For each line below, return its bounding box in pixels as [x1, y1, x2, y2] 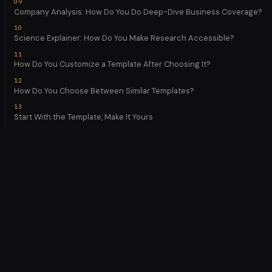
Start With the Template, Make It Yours [13, 111, 153, 122]
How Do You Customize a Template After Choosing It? [13, 59, 211, 70]
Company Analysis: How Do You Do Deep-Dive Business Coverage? [13, 7, 262, 18]
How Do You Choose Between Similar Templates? [13, 85, 194, 96]
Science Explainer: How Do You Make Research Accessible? [13, 33, 234, 44]
